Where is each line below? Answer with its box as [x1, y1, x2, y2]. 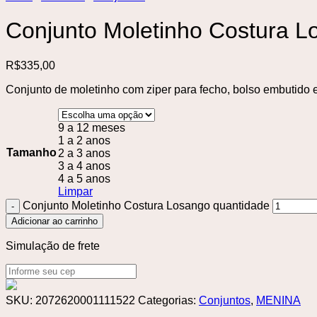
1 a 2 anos [58, 134, 110, 146]
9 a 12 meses [58, 121, 125, 134]
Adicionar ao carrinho [11, 215, 98, 226]
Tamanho [6, 146, 57, 158]
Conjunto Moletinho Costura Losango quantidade [23, 199, 270, 212]
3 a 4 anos [58, 159, 110, 172]
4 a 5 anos [58, 172, 110, 185]
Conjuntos [199, 294, 250, 306]
